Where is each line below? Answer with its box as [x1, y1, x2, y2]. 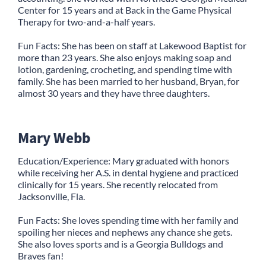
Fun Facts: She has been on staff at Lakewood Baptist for [18, 39, 246, 51]
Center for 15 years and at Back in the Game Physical [18, 4, 232, 15]
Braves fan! [18, 249, 64, 261]
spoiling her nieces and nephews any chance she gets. [18, 226, 232, 237]
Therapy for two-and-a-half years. [18, 15, 155, 27]
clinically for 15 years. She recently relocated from [18, 178, 218, 190]
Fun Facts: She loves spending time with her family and [18, 214, 239, 226]
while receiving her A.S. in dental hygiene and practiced [18, 166, 239, 178]
